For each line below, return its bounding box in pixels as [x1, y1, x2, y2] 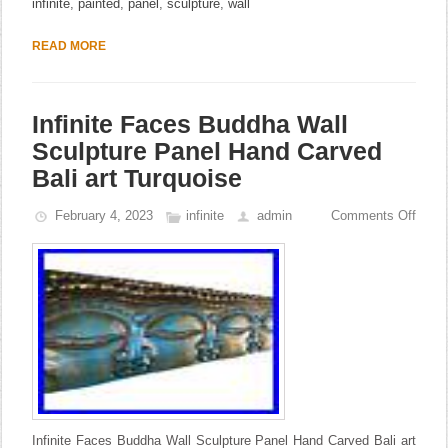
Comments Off [330, 208, 416, 223]
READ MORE [32, 39, 107, 53]
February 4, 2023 [55, 208, 154, 223]
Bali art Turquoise [32, 164, 243, 192]
